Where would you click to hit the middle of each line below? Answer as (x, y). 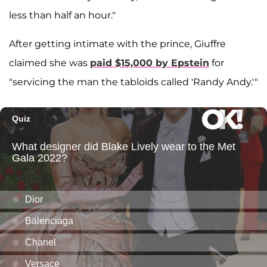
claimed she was (49, 63)
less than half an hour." (62, 15)
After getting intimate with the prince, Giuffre (117, 44)
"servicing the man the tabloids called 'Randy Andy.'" (133, 82)
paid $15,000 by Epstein (150, 63)
